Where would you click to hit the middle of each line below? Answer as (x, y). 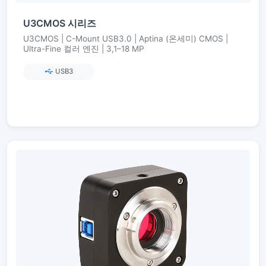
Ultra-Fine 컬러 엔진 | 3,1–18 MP (84, 48)
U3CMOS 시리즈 (60, 23)
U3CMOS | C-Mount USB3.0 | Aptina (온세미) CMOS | (126, 38)
